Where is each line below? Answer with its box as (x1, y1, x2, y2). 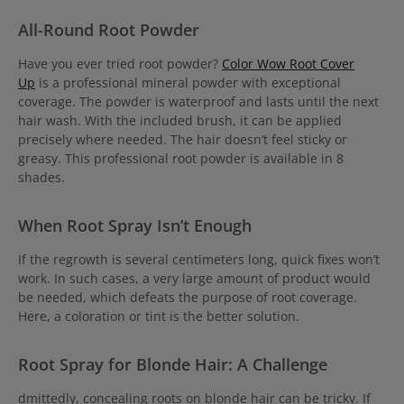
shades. (18, 169, 69, 187)
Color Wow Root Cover (222, 55, 354, 73)
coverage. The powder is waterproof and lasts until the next (18, 93, 379, 111)
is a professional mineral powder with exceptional (35, 74, 341, 92)
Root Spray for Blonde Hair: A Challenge (18, 353, 332, 376)
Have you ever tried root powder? (18, 55, 222, 73)
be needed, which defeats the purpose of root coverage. (18, 289, 357, 307)
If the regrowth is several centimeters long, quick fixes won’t (18, 251, 380, 269)
